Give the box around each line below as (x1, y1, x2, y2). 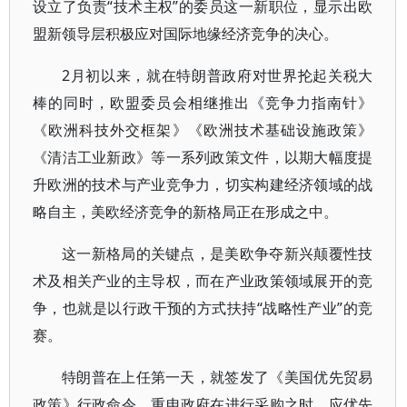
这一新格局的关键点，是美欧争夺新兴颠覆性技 (62, 243, 373, 263)
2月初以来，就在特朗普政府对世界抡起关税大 (62, 65, 373, 85)
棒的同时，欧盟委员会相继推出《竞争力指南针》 (33, 93, 373, 113)
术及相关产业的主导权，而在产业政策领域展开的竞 (33, 271, 373, 291)
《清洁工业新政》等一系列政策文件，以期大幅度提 (33, 147, 373, 167)
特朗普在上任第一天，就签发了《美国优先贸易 (62, 367, 373, 387)
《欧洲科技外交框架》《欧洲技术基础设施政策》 (33, 120, 373, 140)
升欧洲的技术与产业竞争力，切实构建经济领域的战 (33, 174, 373, 194)
